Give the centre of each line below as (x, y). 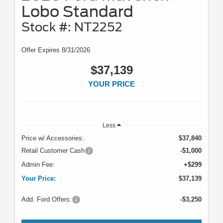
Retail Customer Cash (53, 151)
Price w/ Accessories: (53, 138)
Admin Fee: (38, 165)
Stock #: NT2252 (72, 27)
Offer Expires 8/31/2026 (56, 50)
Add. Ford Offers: (47, 200)
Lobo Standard (77, 12)
